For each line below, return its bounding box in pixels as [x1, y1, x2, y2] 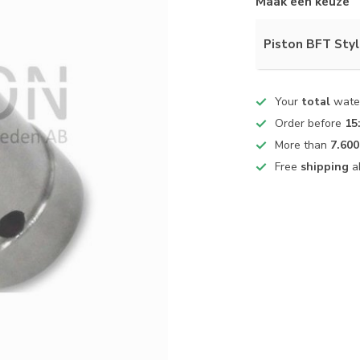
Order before [275, 116, 346, 131]
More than [275, 137, 331, 153]
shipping [301, 159, 350, 174]
